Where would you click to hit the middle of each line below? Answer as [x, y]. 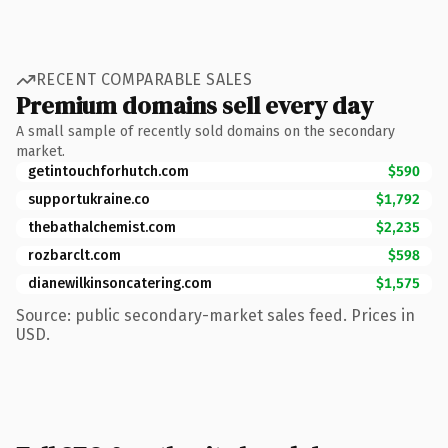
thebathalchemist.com [102, 227]
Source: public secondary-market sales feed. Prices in [215, 315]
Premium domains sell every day [194, 105]
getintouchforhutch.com [108, 171]
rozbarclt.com [74, 255]
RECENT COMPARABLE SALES [144, 79]
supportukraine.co [89, 199]
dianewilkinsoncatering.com [120, 283]
